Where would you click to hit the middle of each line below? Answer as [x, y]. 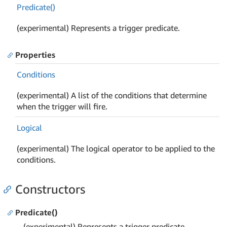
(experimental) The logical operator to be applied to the [116, 148]
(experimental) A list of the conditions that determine [112, 95]
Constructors [50, 189]
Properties [35, 55]
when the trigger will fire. [62, 106]
